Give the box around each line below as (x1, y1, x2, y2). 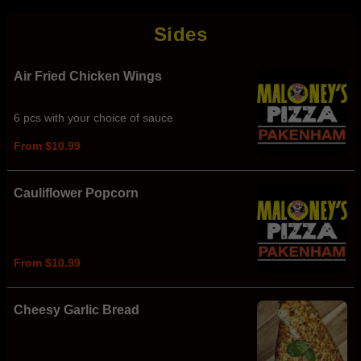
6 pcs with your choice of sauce (14, 111, 173, 125)
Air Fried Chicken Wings (14, 69, 162, 83)
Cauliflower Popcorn (14, 186, 139, 200)
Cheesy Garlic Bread (14, 303, 139, 317)
